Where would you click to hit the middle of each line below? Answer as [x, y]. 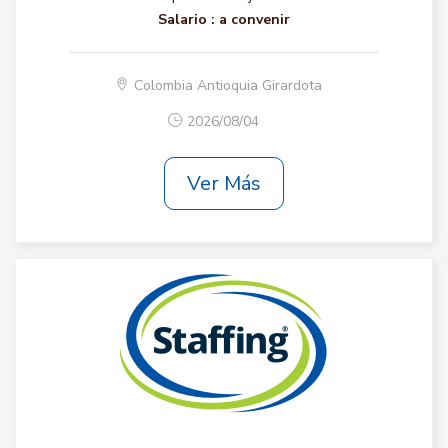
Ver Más [223, 183]
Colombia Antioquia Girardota [228, 85]
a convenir [254, 19]
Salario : [186, 19]
